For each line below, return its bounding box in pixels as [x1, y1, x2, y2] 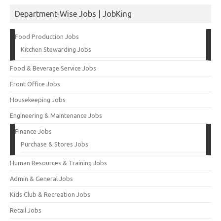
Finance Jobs [15, 127, 52, 135]
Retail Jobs [10, 206, 41, 214]
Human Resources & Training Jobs [10, 159, 107, 166]
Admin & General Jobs [10, 175, 73, 182]
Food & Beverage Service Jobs [10, 64, 96, 72]
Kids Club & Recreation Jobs [10, 190, 90, 198]
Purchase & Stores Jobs [21, 140, 88, 147]
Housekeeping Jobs [10, 96, 66, 103]
